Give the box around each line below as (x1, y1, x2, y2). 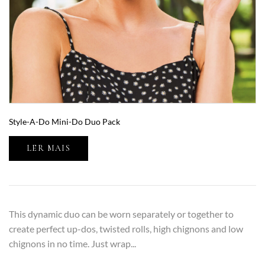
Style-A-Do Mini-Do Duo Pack (9, 117, 120, 127)
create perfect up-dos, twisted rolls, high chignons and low (9, 223, 243, 235)
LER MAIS (27, 143, 71, 154)
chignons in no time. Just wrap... (9, 238, 136, 250)
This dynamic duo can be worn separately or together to (9, 208, 234, 220)
